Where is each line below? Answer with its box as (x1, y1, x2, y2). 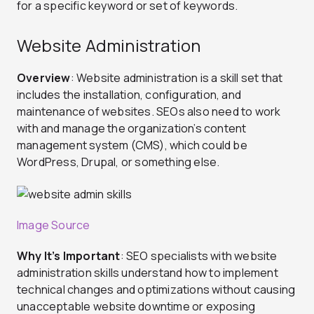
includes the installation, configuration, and (17, 87, 242, 103)
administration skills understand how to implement (17, 265, 278, 281)
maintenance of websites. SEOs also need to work (17, 104, 281, 120)
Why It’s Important (17, 248, 121, 264)
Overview (17, 70, 71, 86)
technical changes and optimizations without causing (17, 282, 296, 298)
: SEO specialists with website (120, 248, 278, 264)
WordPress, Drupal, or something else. (17, 154, 220, 170)
